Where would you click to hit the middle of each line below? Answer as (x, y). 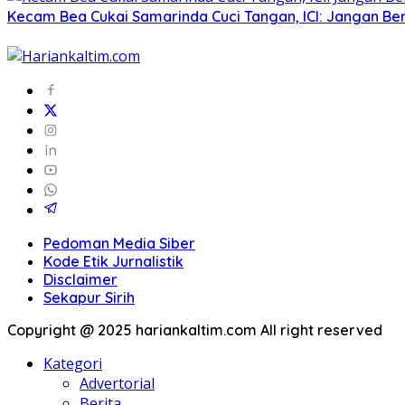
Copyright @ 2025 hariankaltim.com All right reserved (195, 330)
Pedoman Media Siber (119, 244)
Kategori (73, 364)
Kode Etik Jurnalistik (113, 262)
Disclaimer (80, 280)
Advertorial (117, 384)
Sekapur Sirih (89, 298)
